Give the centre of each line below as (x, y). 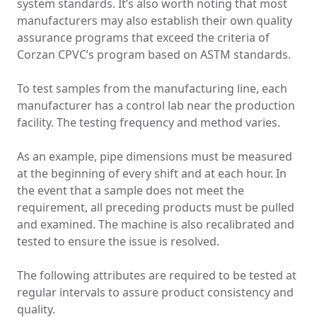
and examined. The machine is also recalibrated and (156, 225)
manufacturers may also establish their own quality (155, 21)
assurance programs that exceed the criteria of (143, 38)
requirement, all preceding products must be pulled (156, 208)
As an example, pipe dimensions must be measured (155, 157)
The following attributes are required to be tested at (157, 276)
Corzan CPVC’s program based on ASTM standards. (154, 55)
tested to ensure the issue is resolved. (118, 242)
